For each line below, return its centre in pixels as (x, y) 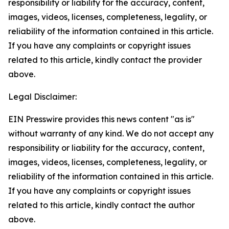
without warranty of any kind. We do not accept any (111, 133)
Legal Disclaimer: (42, 97)
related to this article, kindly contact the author (101, 205)
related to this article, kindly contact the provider (105, 60)
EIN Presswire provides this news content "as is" (101, 119)
